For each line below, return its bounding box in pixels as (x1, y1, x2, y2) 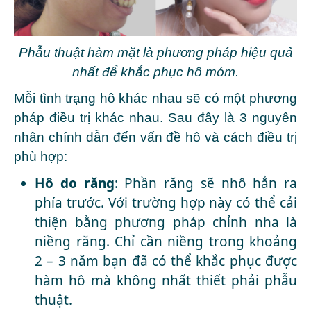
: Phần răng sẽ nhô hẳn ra (114, 174, 297, 193)
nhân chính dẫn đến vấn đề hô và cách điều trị (14, 130, 297, 145)
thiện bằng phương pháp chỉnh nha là (35, 213, 297, 232)
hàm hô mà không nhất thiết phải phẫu (35, 271, 297, 290)
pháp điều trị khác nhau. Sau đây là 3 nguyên (14, 110, 297, 126)
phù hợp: (14, 149, 67, 165)
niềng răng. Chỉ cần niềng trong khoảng (35, 233, 297, 251)
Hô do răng (35, 174, 115, 193)
